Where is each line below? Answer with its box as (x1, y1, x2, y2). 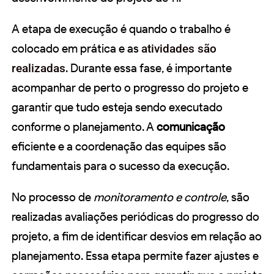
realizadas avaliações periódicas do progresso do (12, 210, 259, 224)
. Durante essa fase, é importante (65, 61, 232, 76)
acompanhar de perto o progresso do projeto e (12, 81, 248, 95)
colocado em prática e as (12, 42, 141, 56)
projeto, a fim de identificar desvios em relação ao (12, 229, 262, 244)
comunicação (157, 120, 225, 135)
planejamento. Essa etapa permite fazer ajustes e (12, 249, 259, 264)
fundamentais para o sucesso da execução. (12, 159, 229, 174)
